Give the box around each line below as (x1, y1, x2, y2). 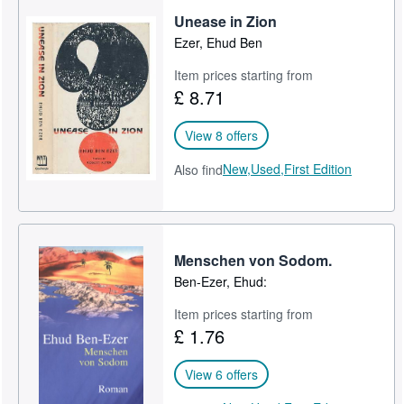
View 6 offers (185, 364, 259, 383)
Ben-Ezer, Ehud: (174, 271, 268, 290)
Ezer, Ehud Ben (174, 32, 263, 51)
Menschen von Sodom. (174, 249, 333, 271)
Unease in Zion (174, 10, 278, 32)
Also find (174, 160, 224, 179)
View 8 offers (185, 125, 259, 144)
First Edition (284, 159, 353, 178)
